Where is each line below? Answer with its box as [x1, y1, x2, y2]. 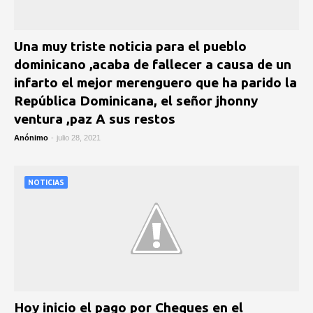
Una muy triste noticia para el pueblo [14, 38, 247, 54]
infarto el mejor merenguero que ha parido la [14, 75, 297, 90]
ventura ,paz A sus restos [14, 111, 175, 126]
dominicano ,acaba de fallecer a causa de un [14, 57, 291, 72]
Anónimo [14, 133, 48, 142]
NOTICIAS [28, 179, 64, 187]
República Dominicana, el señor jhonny [14, 93, 258, 108]
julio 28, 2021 [57, 133, 101, 142]
